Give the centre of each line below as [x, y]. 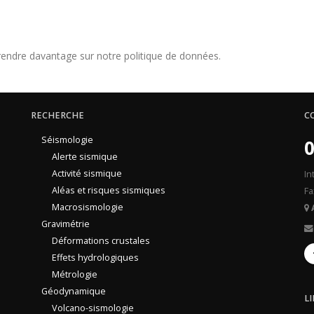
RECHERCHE [57, 115]
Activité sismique [87, 173]
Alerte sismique [85, 157]
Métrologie [75, 274]
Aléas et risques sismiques [109, 190]
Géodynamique [74, 291]
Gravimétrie [66, 224]
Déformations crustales [101, 241]
